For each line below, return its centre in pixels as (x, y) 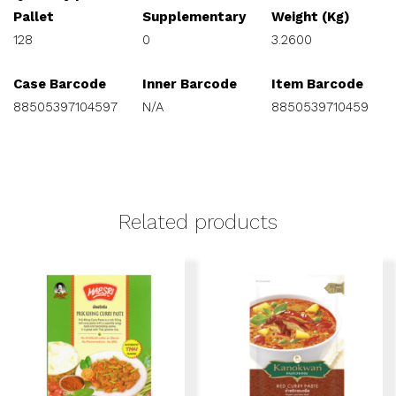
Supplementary (194, 17)
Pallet (34, 17)
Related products (198, 222)
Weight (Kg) (311, 17)
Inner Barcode (190, 84)
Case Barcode (60, 84)
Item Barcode (317, 84)
